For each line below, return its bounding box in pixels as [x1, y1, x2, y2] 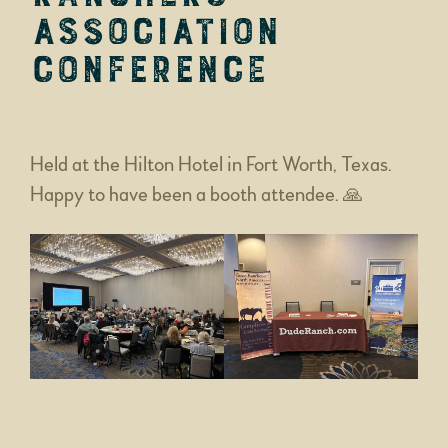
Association [30, 8, 280, 57]
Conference [30, 46, 267, 95]
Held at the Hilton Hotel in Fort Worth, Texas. [30, 151, 392, 177]
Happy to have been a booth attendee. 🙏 [30, 181, 363, 207]
